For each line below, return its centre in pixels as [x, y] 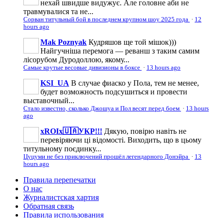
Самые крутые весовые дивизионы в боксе [82, 67]
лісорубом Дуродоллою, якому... [76, 59]
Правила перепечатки [60, 180]
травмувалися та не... [58, 11]
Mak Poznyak [64, 42]
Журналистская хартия [61, 197]
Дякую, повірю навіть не [145, 131]
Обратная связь [49, 206]
